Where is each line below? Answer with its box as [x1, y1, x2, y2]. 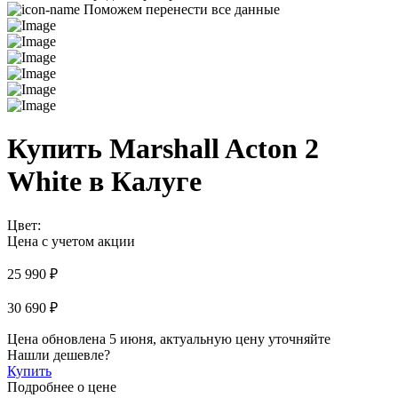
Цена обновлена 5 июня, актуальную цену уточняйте [7, 330, 330, 346]
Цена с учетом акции [7, 233, 135, 249]
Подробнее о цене [7, 378, 116, 394]
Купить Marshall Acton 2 [7, 132, 319, 165]
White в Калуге [7, 165, 202, 198]
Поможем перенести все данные [84, 2, 280, 17]
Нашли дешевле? [7, 346, 110, 362]
